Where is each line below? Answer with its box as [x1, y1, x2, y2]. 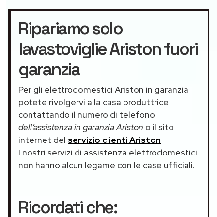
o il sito [143, 122, 174, 133]
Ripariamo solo [18, 18, 122, 40]
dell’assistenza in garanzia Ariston [18, 122, 143, 133]
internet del [18, 134, 68, 146]
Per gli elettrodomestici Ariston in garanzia [18, 84, 188, 95]
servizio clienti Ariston [68, 134, 161, 146]
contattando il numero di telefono [18, 109, 155, 121]
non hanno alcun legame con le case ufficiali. [18, 159, 195, 171]
